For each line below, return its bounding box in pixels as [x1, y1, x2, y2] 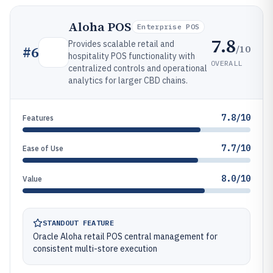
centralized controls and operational [68, 63, 207, 74]
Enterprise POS [137, 22, 200, 31]
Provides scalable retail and [68, 38, 174, 49]
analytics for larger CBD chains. [68, 75, 188, 86]
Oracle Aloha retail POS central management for [33, 231, 218, 242]
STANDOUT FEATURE [43, 218, 114, 227]
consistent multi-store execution [33, 243, 157, 254]
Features [23, 113, 54, 122]
